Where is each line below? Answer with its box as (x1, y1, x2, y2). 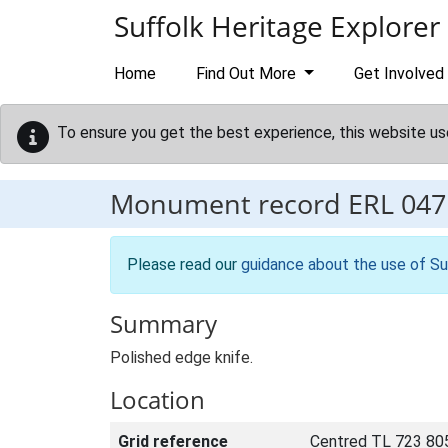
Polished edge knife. (110, 348, 253, 367)
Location (110, 383, 205, 416)
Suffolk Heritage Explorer (114, 7, 440, 45)
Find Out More (196, 64, 300, 83)
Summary (110, 307, 217, 340)
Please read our (127, 255, 241, 274)
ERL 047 (348, 185, 446, 222)
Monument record (110, 185, 348, 222)
